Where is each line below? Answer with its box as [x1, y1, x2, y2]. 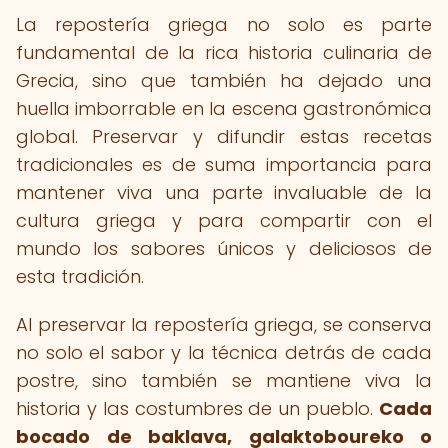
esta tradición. [16, 264, 144, 289]
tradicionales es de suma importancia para [16, 152, 432, 177]
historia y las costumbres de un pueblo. [16, 396, 379, 421]
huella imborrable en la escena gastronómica [16, 96, 432, 121]
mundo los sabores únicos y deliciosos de [16, 236, 432, 261]
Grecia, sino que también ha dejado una [16, 68, 432, 93]
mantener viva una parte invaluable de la [16, 180, 432, 205]
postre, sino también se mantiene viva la [16, 368, 432, 393]
